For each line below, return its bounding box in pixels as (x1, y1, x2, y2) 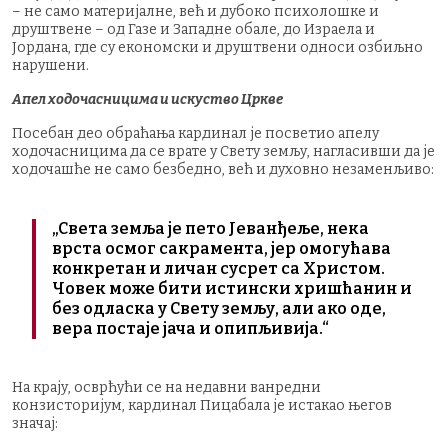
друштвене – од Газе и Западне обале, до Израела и (12, 20, 375, 38)
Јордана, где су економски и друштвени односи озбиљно (12, 38, 423, 56)
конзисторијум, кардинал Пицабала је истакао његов (12, 396, 392, 414)
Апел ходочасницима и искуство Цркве (12, 90, 283, 108)
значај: (12, 414, 58, 432)
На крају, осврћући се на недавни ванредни (12, 378, 321, 396)
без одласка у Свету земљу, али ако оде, (52, 298, 386, 318)
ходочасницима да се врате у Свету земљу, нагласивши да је (12, 142, 435, 160)
